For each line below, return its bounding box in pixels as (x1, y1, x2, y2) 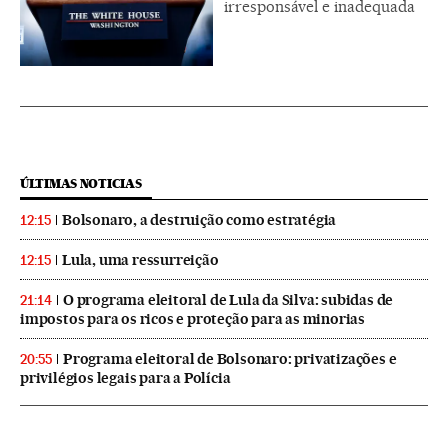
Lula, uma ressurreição (62, 250, 219, 269)
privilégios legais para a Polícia (20, 368, 231, 387)
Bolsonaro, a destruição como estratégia (62, 210, 337, 229)
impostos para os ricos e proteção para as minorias (20, 309, 365, 328)
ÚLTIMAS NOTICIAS (20, 175, 142, 191)
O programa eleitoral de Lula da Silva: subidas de (63, 290, 394, 309)
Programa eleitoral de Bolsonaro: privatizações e (63, 349, 397, 368)
